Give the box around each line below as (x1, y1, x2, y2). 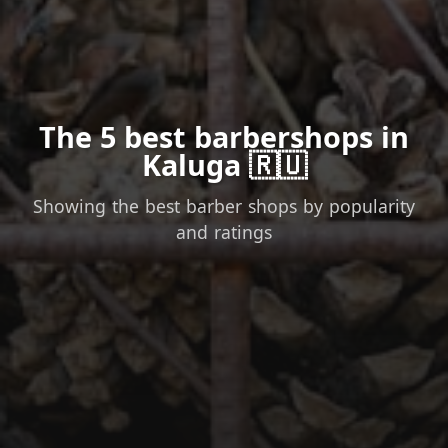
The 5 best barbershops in (39, 117, 409, 157)
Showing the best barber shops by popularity (33, 194, 415, 219)
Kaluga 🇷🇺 (141, 145, 307, 185)
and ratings (176, 220, 272, 245)
